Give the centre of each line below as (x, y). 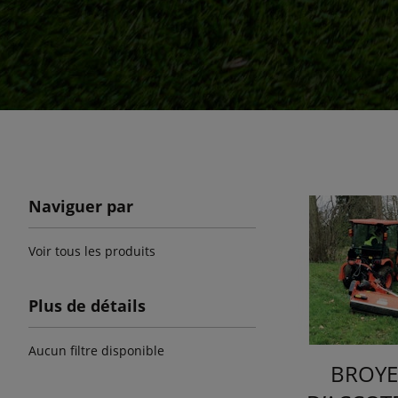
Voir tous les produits (92, 251)
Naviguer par (81, 206)
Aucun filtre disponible (96, 350)
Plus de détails (87, 306)
